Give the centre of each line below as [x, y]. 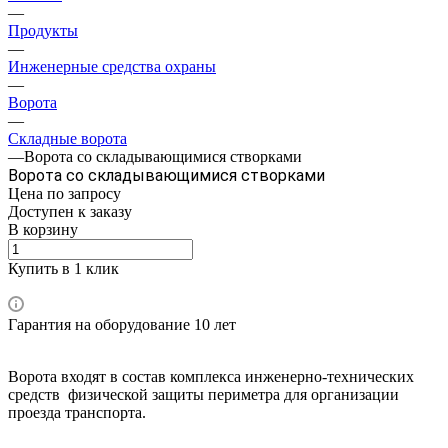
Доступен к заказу [70, 211]
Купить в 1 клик [63, 268]
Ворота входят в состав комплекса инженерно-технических [211, 376]
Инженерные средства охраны [112, 66]
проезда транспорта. [77, 412]
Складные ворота [67, 138]
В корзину [43, 229]
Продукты [43, 30]
